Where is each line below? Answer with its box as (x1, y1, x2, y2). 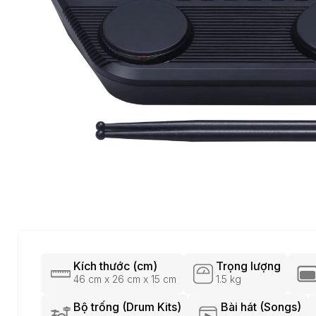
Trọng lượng (216, 259, 281, 273)
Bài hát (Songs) (221, 300, 301, 314)
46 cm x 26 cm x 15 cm (73, 273, 176, 285)
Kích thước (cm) (73, 259, 157, 273)
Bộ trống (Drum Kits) (73, 300, 181, 314)
